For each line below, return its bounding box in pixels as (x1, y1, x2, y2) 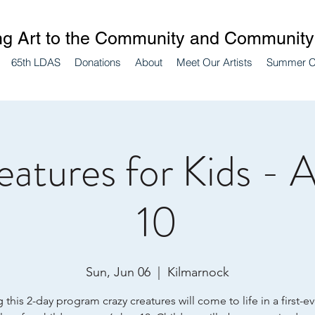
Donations (74, 56, 121, 69)
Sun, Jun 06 (86, 264, 150, 280)
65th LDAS (11, 56, 60, 69)
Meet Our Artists (176, 56, 252, 69)
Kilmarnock (167, 264, 229, 280)
